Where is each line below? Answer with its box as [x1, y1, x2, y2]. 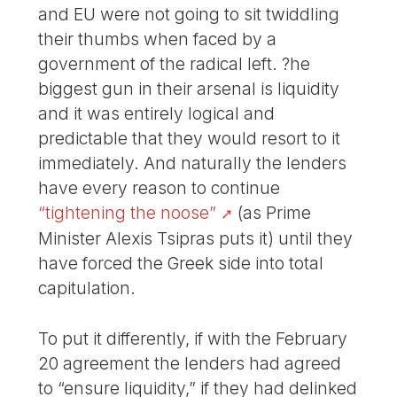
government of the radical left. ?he [38, 52, 311, 74]
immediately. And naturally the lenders [38, 152, 347, 174]
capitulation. [38, 276, 136, 299]
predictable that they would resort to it [38, 127, 341, 149]
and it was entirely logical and [38, 102, 276, 124]
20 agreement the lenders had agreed [38, 352, 342, 374]
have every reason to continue [38, 176, 281, 198]
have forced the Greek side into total [38, 252, 324, 274]
